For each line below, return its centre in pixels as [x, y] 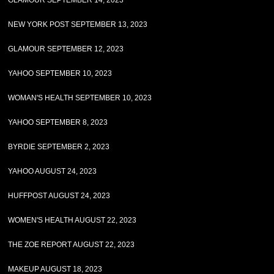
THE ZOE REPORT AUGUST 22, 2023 [72, 245]
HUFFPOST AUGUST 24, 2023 [59, 196]
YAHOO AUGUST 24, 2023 [53, 171]
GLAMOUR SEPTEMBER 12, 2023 [66, 49]
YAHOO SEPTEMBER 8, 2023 [58, 122]
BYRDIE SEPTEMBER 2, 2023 [59, 147]
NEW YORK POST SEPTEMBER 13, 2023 [78, 24]
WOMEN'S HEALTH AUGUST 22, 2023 [72, 220]
